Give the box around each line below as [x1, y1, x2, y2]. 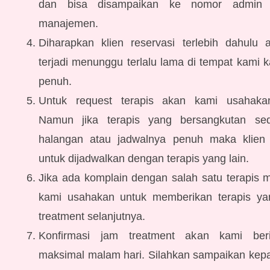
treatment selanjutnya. [39, 210, 145, 222]
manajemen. [39, 17, 98, 30]
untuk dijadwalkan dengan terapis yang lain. [39, 152, 249, 165]
